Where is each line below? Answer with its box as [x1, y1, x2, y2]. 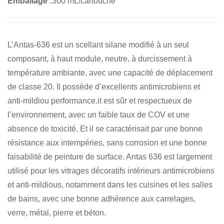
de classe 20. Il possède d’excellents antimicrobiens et [7, 82, 200, 91]
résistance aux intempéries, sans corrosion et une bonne [7, 138, 207, 147]
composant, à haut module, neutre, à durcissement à [7, 54, 192, 63]
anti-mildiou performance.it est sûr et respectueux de [7, 96, 192, 105]
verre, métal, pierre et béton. [7, 208, 106, 217]
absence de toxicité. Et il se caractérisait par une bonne [7, 124, 202, 133]
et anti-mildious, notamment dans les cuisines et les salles [7, 180, 212, 189]
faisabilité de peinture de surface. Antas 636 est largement [7, 152, 212, 161]
